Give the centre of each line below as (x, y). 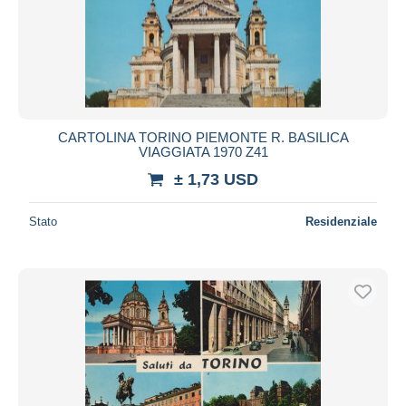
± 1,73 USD (216, 179)
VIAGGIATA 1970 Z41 (203, 151)
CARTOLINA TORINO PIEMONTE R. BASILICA (203, 137)
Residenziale (341, 221)
